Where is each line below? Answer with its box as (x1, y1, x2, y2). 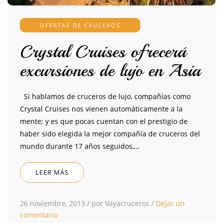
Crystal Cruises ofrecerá (20, 41, 186, 63)
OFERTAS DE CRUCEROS (40, 21, 120, 29)
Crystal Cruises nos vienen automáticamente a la (20, 104, 183, 114)
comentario (20, 210, 58, 220)
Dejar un (156, 199, 185, 209)
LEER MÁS (35, 168, 69, 177)
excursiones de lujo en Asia (20, 60, 201, 82)
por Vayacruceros (92, 199, 149, 209)
